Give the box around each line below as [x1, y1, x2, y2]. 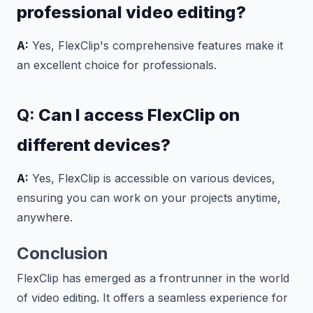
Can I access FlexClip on [35, 105, 240, 125]
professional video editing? [17, 2, 246, 22]
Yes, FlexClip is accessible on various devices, [29, 171, 275, 185]
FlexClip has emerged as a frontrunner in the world [17, 271, 289, 285]
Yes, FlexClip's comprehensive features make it [29, 38, 283, 52]
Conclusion [17, 243, 108, 263]
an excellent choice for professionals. [17, 58, 217, 72]
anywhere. [17, 210, 73, 224]
